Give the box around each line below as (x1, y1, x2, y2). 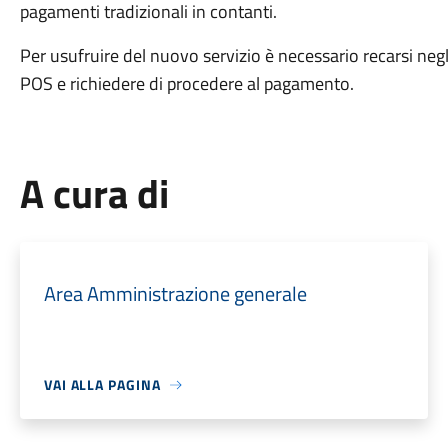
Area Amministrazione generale (43, 278, 307, 309)
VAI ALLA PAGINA (43, 374, 161, 395)
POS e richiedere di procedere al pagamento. (19, 70, 354, 97)
